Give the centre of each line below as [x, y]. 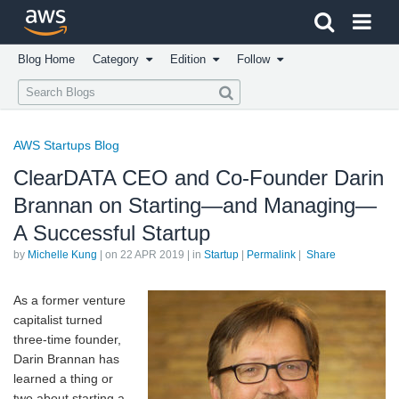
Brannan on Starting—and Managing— [195, 205]
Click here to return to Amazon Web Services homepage [225, 32]
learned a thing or [63, 379]
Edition [191, 59]
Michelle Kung [62, 255]
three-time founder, [67, 339]
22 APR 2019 [152, 255]
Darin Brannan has [66, 359]
